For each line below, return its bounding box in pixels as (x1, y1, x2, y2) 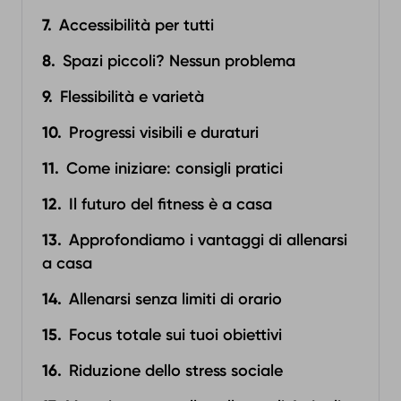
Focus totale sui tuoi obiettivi (69, 325, 282, 345)
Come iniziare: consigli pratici (66, 158, 283, 178)
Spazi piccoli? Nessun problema (63, 51, 295, 71)
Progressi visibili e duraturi (69, 123, 259, 142)
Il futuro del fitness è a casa (69, 194, 272, 214)
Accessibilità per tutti (59, 15, 214, 35)
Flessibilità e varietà (60, 87, 204, 107)
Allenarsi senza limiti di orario (69, 289, 282, 309)
